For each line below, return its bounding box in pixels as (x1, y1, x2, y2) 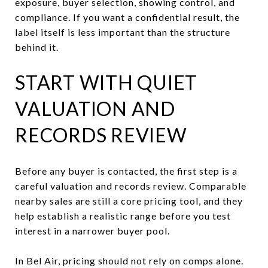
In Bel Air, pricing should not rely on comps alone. (15, 254, 243, 266)
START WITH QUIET (15, 70, 197, 94)
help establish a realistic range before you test (15, 209, 231, 221)
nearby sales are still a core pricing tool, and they (15, 194, 243, 206)
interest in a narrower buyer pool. (15, 224, 170, 236)
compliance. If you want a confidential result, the (15, 11, 240, 23)
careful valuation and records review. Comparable (15, 179, 246, 191)
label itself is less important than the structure (15, 26, 230, 38)
